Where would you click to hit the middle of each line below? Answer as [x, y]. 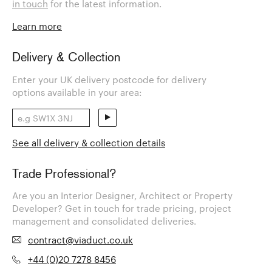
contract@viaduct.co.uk [80, 240]
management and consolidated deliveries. [104, 221]
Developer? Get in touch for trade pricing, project [122, 209]
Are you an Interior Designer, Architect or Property [122, 196]
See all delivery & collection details [89, 142]
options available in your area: [77, 92]
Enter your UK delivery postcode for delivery [109, 79]
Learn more [37, 26]
